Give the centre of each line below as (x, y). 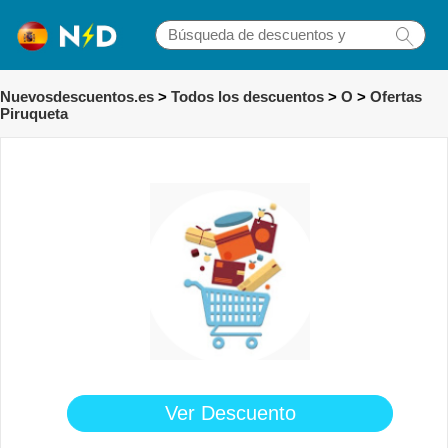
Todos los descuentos (247, 97)
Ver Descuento (230, 412)
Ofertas (396, 97)
